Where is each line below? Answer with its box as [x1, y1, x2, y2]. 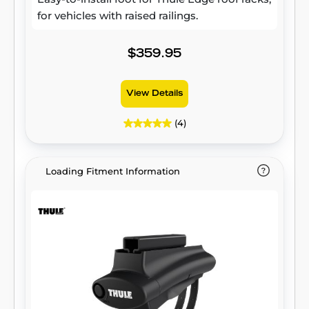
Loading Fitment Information [46, 166, 180, 177]
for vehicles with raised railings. [37, 9, 198, 22]
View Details [126, 90, 183, 98]
